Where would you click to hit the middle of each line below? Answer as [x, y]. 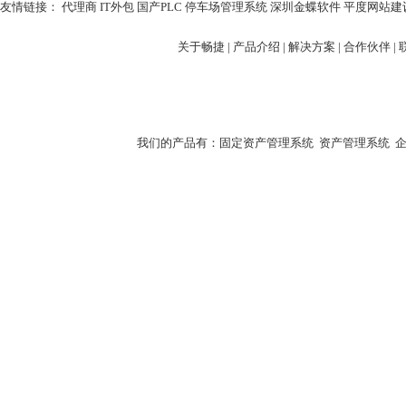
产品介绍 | [261, 47]
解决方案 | [316, 47]
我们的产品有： [178, 143]
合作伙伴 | [371, 47]
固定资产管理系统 [266, 143]
